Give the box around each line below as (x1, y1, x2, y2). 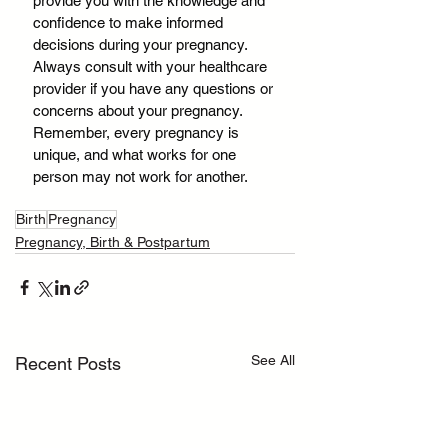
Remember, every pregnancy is (33, 124, 243, 142)
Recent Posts (15, 353, 121, 375)
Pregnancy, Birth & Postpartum (15, 234, 210, 251)
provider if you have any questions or (33, 80, 277, 98)
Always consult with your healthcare (33, 58, 271, 76)
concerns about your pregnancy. (33, 102, 246, 120)
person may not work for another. (33, 168, 248, 186)
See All (251, 352, 295, 369)
